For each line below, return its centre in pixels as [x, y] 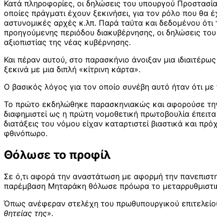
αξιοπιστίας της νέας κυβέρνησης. [67, 42]
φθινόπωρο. [26, 133]
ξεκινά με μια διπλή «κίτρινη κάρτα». [72, 70]
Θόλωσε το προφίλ [57, 155]
